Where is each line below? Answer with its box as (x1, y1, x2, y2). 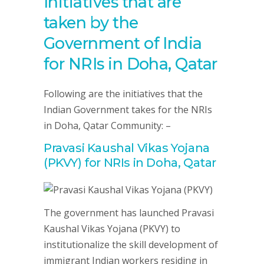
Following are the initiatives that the (44, 87, 203, 100)
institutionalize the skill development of (44, 237, 218, 251)
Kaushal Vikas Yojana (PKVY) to (44, 222, 180, 235)
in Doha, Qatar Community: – (44, 118, 171, 132)
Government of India (44, 33, 202, 53)
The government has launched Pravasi (44, 206, 214, 219)
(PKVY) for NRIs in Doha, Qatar (44, 155, 217, 170)
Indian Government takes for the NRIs (44, 103, 212, 116)
